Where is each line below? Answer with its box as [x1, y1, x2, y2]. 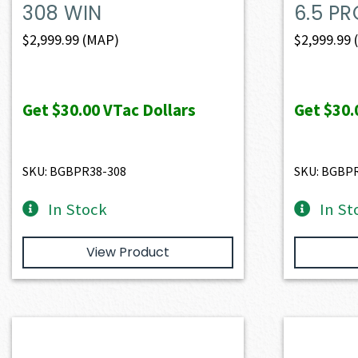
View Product [86, 242, 169, 261]
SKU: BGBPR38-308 [22, 162, 127, 179]
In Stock [48, 198, 108, 220]
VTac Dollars [100, 98, 197, 121]
